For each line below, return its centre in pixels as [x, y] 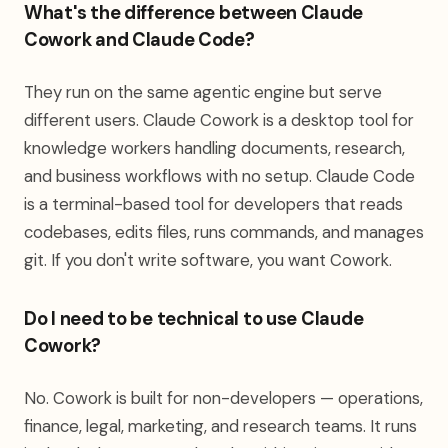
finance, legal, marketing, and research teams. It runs [220, 426]
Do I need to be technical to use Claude [194, 319]
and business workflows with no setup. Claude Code [219, 176]
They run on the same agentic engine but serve [203, 92]
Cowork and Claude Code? [139, 40]
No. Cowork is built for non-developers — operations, [223, 398]
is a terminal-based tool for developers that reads [213, 204]
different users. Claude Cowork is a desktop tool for [219, 120]
